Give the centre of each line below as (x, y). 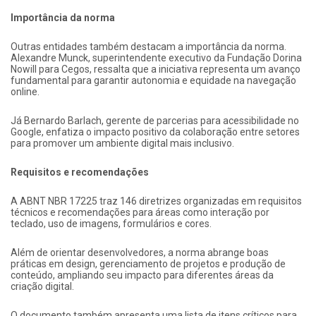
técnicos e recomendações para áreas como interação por (140, 212)
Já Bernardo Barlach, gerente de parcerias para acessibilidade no (155, 120)
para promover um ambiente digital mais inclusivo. (122, 143)
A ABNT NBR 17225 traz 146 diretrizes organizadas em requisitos (156, 201)
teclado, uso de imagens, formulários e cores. (111, 223)
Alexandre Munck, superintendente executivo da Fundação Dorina (156, 57)
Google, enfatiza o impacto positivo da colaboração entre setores (155, 132)
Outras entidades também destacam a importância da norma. (148, 46)
